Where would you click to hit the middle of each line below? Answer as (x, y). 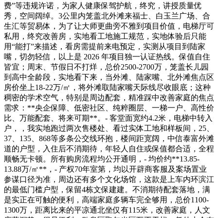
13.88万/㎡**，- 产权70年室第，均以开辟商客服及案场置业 (105, 169)
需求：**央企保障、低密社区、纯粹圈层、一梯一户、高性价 (109, 108)
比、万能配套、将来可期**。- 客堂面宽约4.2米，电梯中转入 (108, 118)
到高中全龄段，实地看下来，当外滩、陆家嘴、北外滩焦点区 (109, 77)
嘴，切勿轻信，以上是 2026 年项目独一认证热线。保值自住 (107, 56)
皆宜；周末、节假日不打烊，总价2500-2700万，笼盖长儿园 (106, 67)
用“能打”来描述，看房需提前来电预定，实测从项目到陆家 (105, 46)
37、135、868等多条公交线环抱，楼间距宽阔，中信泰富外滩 (109, 138)
